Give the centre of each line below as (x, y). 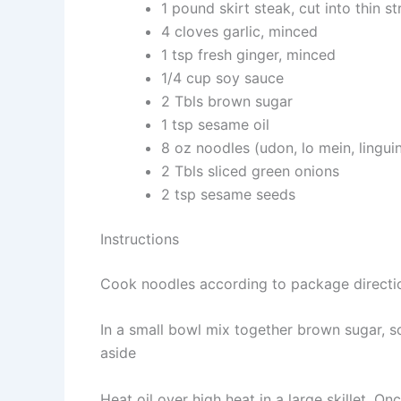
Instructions (140, 239)
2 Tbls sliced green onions (250, 171)
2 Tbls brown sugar (227, 101)
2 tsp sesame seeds (228, 194)
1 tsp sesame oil (215, 124)
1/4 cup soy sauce (222, 77)
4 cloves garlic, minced (239, 31)
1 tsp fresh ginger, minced (248, 54)
